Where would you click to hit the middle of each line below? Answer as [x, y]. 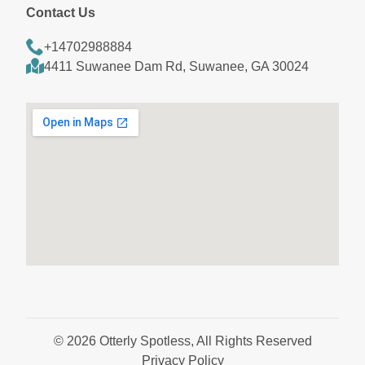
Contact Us [61, 12]
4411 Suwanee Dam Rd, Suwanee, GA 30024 [176, 67]
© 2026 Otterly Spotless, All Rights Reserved [182, 341]
